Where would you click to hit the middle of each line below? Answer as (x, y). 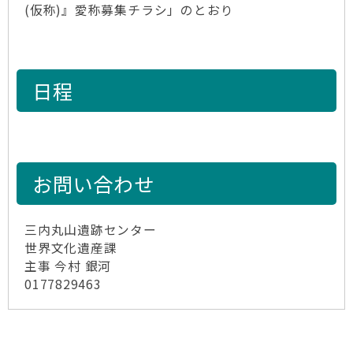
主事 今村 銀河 (68, 266)
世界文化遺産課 (71, 248)
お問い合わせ (93, 184)
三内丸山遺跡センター (91, 230)
